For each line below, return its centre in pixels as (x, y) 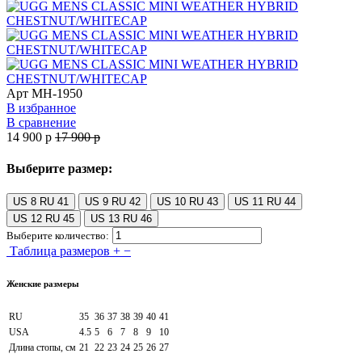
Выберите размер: (59, 168)
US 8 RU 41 (41, 202)
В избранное (41, 107)
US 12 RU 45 (44, 219)
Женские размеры (43, 284)
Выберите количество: (58, 236)
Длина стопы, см (42, 348)
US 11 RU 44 (265, 202)
